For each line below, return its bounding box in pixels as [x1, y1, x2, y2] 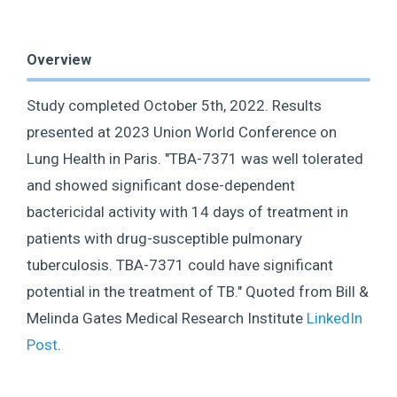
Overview [27, 51, 91, 69]
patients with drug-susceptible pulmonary [27, 230, 302, 248]
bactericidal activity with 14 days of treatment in [27, 203, 348, 222]
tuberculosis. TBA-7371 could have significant [27, 256, 333, 275]
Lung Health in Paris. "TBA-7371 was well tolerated [27, 150, 363, 168]
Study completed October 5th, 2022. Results [27, 97, 322, 115]
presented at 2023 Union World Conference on [27, 123, 337, 142]
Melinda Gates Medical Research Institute [27, 309, 307, 328]
